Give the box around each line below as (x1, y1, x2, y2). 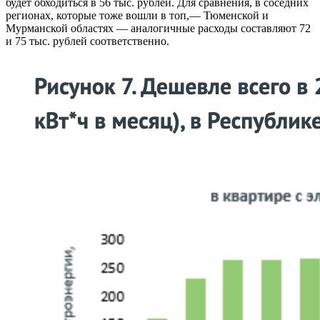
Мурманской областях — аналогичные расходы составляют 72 (6, 22, 311, 34)
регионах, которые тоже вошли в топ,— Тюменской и (6, 9, 269, 21)
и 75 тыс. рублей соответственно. (6, 35, 169, 47)
